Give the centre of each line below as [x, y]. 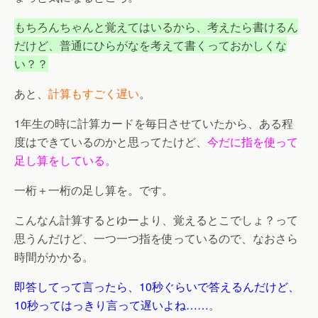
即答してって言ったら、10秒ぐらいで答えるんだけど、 [157, 286]
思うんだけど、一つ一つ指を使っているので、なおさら [156, 238]
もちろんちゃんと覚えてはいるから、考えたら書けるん [156, 26]
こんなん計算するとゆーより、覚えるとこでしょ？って [156, 219]
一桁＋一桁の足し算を [71, 190]
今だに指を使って [253, 141]
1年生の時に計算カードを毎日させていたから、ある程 [154, 123]
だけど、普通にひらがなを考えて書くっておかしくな [150, 45]
